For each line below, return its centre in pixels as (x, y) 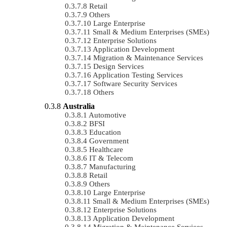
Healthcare (106, 149)
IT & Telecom (111, 158)
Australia (79, 106)
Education (105, 132)
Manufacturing (112, 166)
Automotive (107, 115)
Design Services (119, 66)
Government (109, 141)
